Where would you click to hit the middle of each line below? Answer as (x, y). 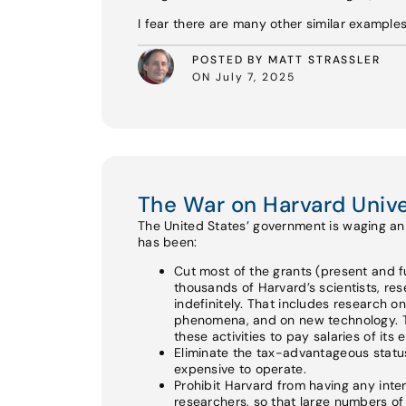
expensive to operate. (240, 369)
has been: (168, 242)
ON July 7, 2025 (244, 77)
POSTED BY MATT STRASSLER (287, 60)
